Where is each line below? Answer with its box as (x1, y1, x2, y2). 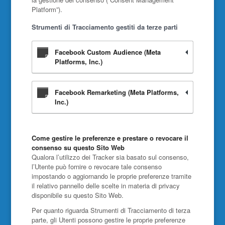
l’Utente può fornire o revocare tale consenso (31, 162, 162, 171)
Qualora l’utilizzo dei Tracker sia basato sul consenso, (31, 152, 189, 162)
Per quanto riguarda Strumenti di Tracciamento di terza (31, 205, 190, 215)
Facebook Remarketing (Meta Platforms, (54, 87, 179, 97)
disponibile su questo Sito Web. (31, 190, 124, 200)
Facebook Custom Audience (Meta (54, 47, 161, 57)
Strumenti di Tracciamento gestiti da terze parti (31, 22, 178, 32)
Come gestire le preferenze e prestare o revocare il (31, 133, 188, 143)
